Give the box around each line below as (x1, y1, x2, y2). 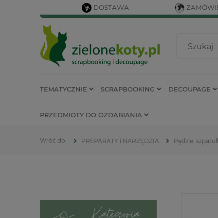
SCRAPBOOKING (101, 85, 155, 93)
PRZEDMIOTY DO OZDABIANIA (40, 110, 142, 119)
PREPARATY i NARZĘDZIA (81, 137, 159, 145)
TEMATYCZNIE (40, 85, 87, 93)
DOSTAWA (93, 3, 129, 11)
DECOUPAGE (168, 85, 211, 93)
